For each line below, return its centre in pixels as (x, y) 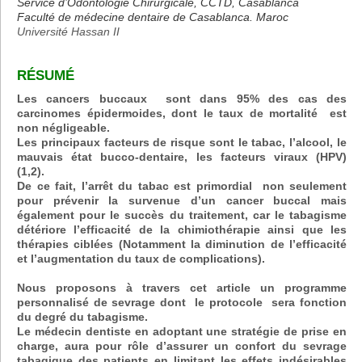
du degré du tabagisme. (82, 316)
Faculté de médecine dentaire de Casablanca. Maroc (153, 17)
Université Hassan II (68, 31)
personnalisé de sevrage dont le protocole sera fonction (182, 302)
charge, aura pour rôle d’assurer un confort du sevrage (182, 345)
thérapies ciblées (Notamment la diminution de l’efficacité (182, 244)
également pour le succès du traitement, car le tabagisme (182, 215)
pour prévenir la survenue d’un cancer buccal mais (182, 200)
